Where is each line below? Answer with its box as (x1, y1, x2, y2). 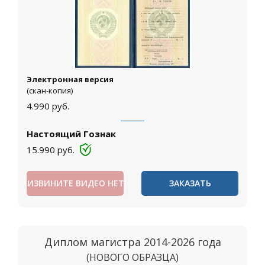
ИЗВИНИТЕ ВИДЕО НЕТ (27, 177, 124, 189)
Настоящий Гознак (27, 128, 116, 140)
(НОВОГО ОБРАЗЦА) (86, 251, 179, 264)
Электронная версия (27, 74, 114, 85)
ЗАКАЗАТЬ (169, 177, 211, 189)
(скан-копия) (27, 85, 73, 96)
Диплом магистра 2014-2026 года (44, 235, 221, 249)
